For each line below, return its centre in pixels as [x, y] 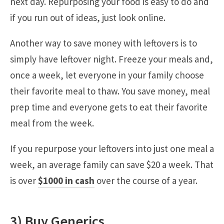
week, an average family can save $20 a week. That [112, 165]
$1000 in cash [66, 181]
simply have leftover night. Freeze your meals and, [111, 59]
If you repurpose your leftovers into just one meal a [112, 149]
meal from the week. [52, 123]
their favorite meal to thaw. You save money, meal [110, 91]
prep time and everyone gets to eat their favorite [109, 107]
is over [24, 181]
